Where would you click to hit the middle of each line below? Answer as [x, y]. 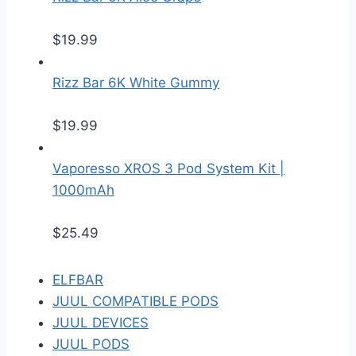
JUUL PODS [91, 344]
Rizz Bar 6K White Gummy [136, 83]
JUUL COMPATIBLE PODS [135, 302]
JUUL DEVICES [101, 323]
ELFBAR [78, 280]
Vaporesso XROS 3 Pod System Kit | [168, 169]
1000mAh [83, 190]
